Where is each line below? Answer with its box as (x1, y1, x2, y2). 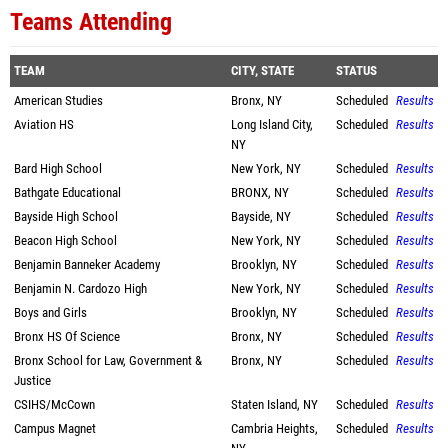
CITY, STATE (231, 63, 294, 78)
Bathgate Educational (14, 185, 121, 200)
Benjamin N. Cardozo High (14, 281, 147, 296)
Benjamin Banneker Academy (14, 257, 160, 272)
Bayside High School (14, 209, 118, 224)
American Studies (14, 93, 103, 108)
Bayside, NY (231, 209, 291, 224)
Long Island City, (231, 117, 313, 132)
